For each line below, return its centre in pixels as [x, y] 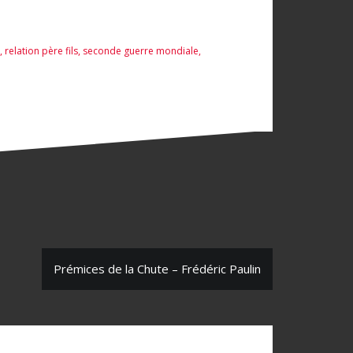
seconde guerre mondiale [141, 50]
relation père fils [41, 50]
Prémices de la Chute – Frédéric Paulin [157, 269]
